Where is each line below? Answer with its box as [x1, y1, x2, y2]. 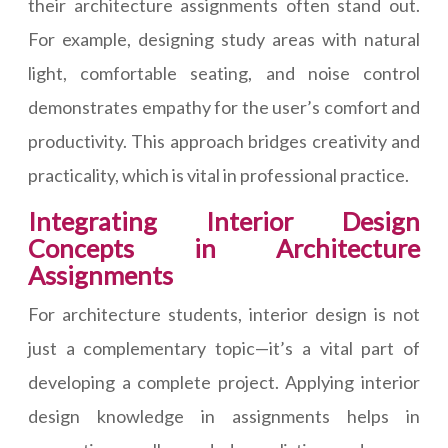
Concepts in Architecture [28, 233, 420, 263]
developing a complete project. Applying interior [28, 371, 420, 393]
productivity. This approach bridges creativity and [28, 130, 420, 152]
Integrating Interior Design [28, 206, 420, 236]
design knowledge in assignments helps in [28, 405, 420, 427]
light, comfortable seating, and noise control [28, 62, 420, 84]
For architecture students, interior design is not [28, 303, 420, 325]
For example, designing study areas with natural [28, 28, 420, 50]
